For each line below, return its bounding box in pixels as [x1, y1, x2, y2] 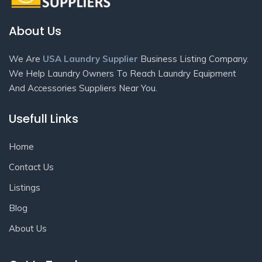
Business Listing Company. [138, 53, 249, 65]
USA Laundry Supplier [43, 53, 138, 65]
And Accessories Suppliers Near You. [9, 82, 160, 94]
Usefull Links [9, 111, 78, 127]
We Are [9, 53, 43, 65]
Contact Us [9, 161, 54, 173]
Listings [9, 182, 40, 194]
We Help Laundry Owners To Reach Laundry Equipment [9, 68, 236, 80]
